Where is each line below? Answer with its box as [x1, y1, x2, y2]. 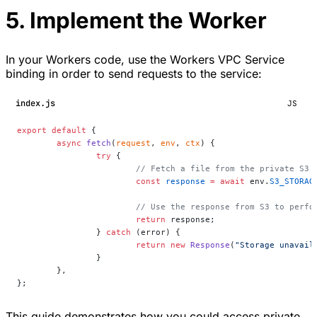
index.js [16, 98, 55, 110]
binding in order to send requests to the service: [6, 66, 262, 81]
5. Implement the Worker [6, 6, 267, 34]
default [47, 125, 86, 135]
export [17, 125, 47, 135]
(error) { [131, 226, 180, 237]
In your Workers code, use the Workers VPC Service [6, 52, 284, 67]
